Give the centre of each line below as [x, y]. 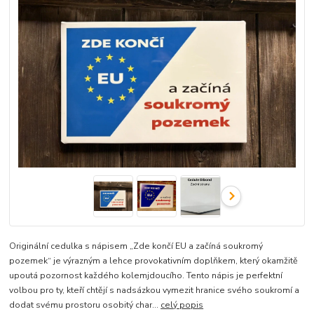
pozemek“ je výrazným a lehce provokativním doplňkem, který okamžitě [154, 260]
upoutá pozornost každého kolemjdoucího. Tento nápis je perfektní [146, 275]
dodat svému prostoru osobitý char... [85, 305]
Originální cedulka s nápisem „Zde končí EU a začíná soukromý [136, 246]
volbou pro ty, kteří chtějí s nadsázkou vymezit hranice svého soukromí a [155, 290]
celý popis [182, 305]
